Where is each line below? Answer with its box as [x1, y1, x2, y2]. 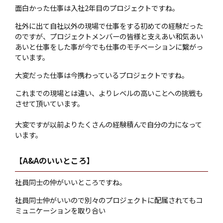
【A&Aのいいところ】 [15, 154, 95, 166]
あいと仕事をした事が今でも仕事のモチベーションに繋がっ [15, 41, 203, 52]
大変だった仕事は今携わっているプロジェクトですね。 [15, 69, 189, 80]
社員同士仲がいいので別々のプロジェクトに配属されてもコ [15, 194, 203, 205]
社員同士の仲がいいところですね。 [15, 176, 126, 187]
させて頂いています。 [15, 98, 84, 109]
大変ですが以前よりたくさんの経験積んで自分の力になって [15, 118, 202, 129]
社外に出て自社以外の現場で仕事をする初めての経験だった [15, 20, 203, 31]
